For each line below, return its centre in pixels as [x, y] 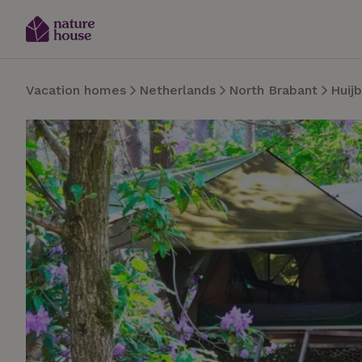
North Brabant [273, 90]
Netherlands [177, 90]
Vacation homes [76, 90]
